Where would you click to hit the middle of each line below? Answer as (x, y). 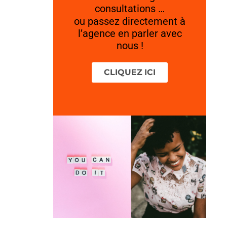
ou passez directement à (130, 22)
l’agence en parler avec (130, 34)
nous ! (130, 46)
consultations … (130, 9)
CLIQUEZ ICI (130, 72)
